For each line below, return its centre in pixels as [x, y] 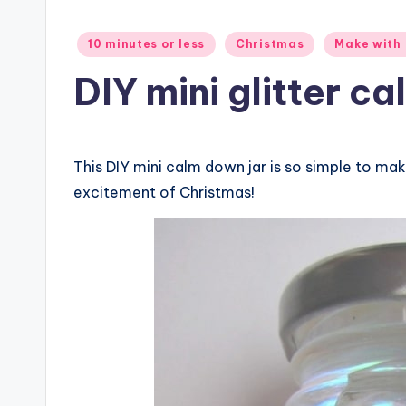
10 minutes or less [146, 43]
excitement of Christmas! [164, 192]
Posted [94, 41]
